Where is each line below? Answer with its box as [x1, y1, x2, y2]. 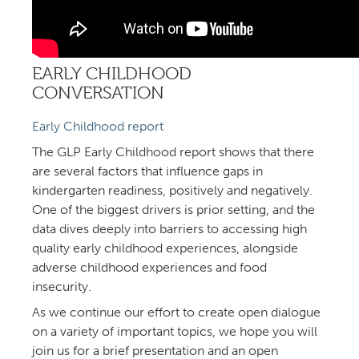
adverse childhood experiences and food [32, 260, 267, 276]
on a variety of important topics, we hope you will [32, 324, 317, 340]
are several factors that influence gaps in [32, 163, 263, 179]
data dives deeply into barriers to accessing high [32, 221, 307, 237]
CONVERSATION [32, 83, 164, 103]
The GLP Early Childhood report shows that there [32, 144, 314, 160]
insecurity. [32, 279, 91, 295]
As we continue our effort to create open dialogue [32, 305, 321, 321]
